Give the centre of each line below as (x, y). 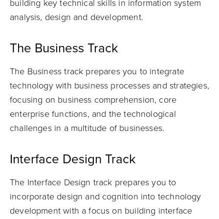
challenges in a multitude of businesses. (87, 128)
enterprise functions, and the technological (93, 114)
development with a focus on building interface (101, 211)
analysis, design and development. (77, 17)
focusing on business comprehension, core (93, 100)
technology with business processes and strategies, (109, 86)
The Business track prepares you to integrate (97, 71)
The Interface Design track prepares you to (93, 182)
